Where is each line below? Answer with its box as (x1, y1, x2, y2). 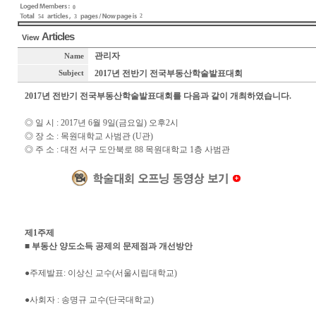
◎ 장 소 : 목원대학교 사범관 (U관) (24, 131, 153, 141)
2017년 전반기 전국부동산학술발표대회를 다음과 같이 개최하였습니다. (24, 91, 291, 101)
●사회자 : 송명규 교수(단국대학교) (24, 295, 154, 305)
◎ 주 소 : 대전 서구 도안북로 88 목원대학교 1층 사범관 (24, 145, 230, 154)
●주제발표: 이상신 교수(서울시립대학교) (24, 268, 177, 278)
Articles (41, 30, 74, 42)
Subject (58, 69, 88, 77)
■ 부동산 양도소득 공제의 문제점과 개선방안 (24, 241, 193, 251)
